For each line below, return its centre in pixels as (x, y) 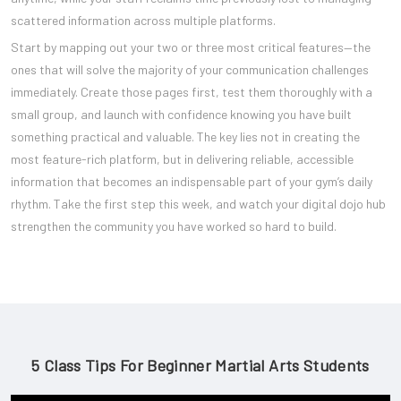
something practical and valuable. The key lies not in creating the (185, 137)
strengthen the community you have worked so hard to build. (174, 226)
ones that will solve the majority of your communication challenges (190, 70)
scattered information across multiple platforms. (143, 21)
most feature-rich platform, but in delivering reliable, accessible (182, 159)
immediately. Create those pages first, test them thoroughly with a (192, 92)
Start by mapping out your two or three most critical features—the (191, 47)
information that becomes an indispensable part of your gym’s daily (192, 182)
